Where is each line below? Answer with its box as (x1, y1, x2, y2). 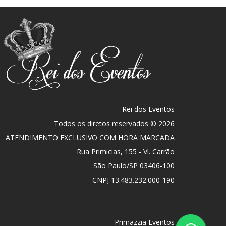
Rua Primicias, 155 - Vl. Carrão (77, 147, 175, 157)
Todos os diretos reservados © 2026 (54, 119, 175, 129)
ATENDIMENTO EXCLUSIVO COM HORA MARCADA (6, 133, 175, 143)
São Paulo (93, 161, 127, 171)
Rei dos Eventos (122, 104, 175, 115)
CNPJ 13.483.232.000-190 (92, 175, 175, 185)
